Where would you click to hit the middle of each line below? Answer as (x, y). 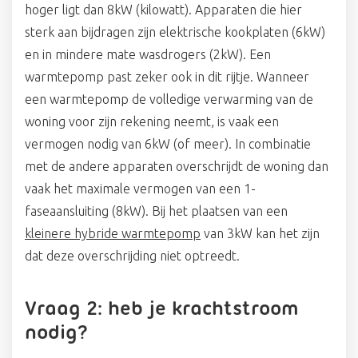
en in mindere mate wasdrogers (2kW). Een (148, 55)
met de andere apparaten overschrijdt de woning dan (177, 167)
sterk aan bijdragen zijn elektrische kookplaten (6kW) (175, 32)
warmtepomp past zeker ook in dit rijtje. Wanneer (167, 77)
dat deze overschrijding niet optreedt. (132, 256)
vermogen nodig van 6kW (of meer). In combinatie (168, 144)
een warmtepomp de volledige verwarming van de (169, 99)
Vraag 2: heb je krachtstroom (162, 309)
